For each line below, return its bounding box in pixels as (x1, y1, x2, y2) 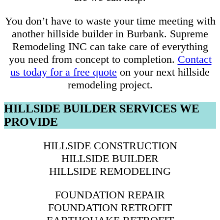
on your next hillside (117, 65, 210, 78)
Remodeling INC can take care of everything (12, 40, 208, 53)
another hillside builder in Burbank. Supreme (12, 27, 208, 40)
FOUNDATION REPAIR (55, 188, 165, 201)
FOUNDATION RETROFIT (48, 201, 172, 214)
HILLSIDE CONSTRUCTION (43, 139, 177, 152)
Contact (177, 53, 212, 65)
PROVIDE (4, 115, 58, 128)
